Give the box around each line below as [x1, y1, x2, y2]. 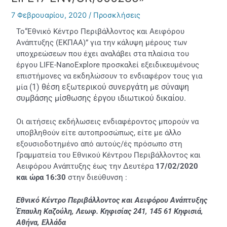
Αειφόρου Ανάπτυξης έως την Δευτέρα [16, 161, 154, 171]
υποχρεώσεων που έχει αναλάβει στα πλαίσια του [16, 49, 190, 59]
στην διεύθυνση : [68, 172, 128, 182]
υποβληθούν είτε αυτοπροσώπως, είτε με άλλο [16, 128, 182, 137]
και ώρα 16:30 [16, 172, 68, 182]
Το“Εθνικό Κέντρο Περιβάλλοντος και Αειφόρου [16, 27, 185, 36]
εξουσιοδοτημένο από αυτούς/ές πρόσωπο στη [16, 139, 183, 148]
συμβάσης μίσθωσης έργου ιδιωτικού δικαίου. [16, 93, 186, 103]
